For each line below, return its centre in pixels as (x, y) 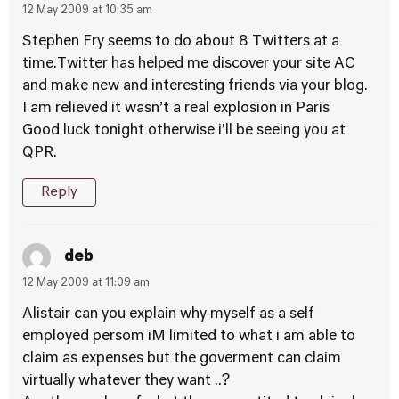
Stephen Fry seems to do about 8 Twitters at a (181, 42)
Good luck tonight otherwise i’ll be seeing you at (184, 131)
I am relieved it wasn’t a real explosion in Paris (176, 109)
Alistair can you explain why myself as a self (168, 314)
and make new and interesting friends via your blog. (195, 86)
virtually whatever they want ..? (126, 381)
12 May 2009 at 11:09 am (86, 283)
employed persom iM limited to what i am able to (189, 337)
